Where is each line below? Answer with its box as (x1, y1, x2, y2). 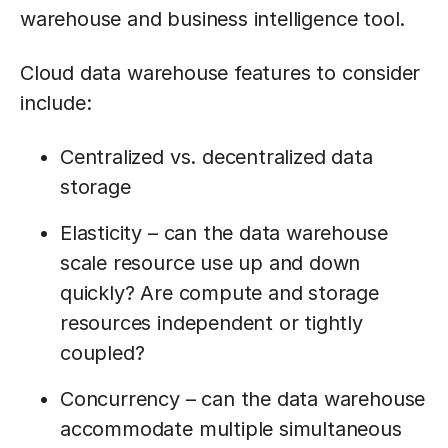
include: (20, 91, 92, 115)
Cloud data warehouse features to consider (20, 61, 421, 85)
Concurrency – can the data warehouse (60, 387, 426, 411)
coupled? (60, 341, 145, 365)
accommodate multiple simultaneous (60, 417, 402, 441)
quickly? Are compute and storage (60, 281, 379, 305)
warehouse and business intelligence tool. (20, 7, 406, 31)
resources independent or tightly (60, 311, 363, 335)
